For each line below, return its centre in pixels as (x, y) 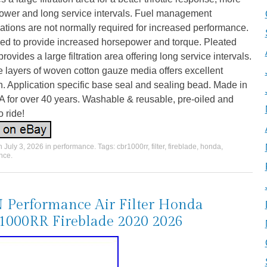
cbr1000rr (132, 147)
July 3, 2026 (24, 147)
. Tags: (105, 147)
